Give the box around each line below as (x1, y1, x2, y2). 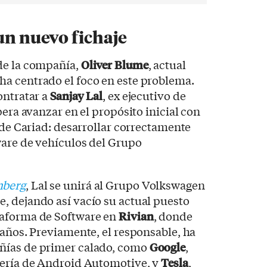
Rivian (119, 207, 154, 223)
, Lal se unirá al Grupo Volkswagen (26, 176, 205, 193)
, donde (153, 207, 193, 223)
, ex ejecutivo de (103, 87, 186, 103)
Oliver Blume (80, 56, 148, 72)
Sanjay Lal (50, 87, 103, 103)
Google (149, 238, 186, 254)
